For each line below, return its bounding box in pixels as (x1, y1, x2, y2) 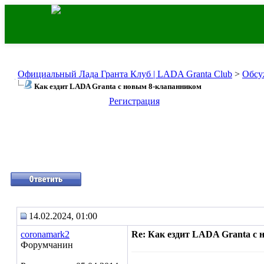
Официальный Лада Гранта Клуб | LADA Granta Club (18, 69, 232, 79)
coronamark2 (21, 229, 70, 239)
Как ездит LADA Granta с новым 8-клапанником (34, 82, 202, 91)
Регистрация (108, 96, 160, 106)
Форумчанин (21, 240, 73, 250)
